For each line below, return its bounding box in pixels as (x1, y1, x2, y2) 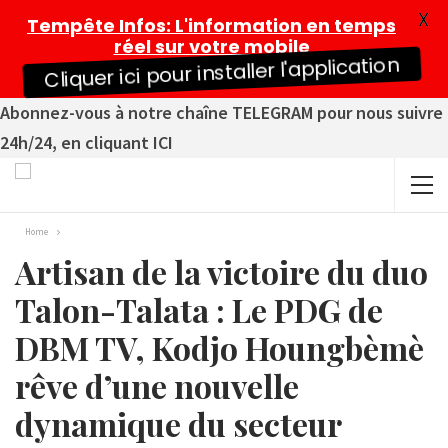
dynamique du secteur (15, 402, 341, 445)
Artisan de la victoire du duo (15, 250, 428, 293)
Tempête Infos (27, 13, 166, 38)
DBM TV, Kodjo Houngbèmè (15, 326, 424, 369)
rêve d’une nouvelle (15, 364, 299, 407)
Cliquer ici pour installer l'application (60, 60, 383, 85)
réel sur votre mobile (113, 34, 310, 59)
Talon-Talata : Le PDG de (15, 288, 383, 331)
